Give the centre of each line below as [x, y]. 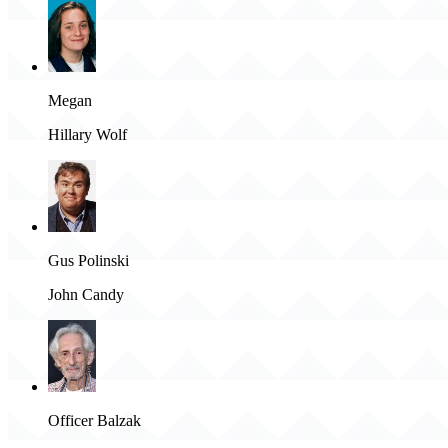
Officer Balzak [94, 421]
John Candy [86, 295]
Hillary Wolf [87, 135]
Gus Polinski [88, 261]
